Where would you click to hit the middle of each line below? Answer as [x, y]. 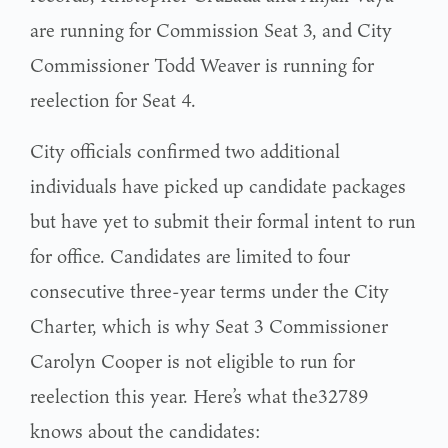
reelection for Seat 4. [113, 99]
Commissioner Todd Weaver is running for [202, 64]
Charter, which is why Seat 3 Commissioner [209, 325]
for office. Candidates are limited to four [190, 255]
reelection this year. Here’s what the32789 [199, 395]
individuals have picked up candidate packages [218, 185]
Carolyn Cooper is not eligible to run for [192, 360]
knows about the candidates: [145, 430]
